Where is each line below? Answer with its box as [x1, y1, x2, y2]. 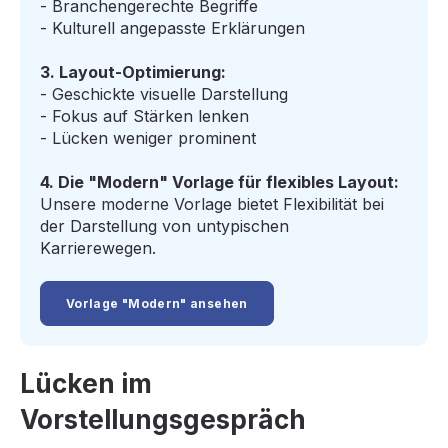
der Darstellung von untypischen [40, 215, 289, 236]
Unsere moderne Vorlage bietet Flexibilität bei [40, 193, 384, 214]
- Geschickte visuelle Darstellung [40, 83, 288, 104]
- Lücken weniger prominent [40, 127, 256, 148]
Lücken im [20, 368, 152, 400]
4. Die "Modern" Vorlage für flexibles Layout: [40, 171, 399, 192]
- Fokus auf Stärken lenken [40, 105, 249, 126]
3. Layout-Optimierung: [40, 61, 226, 82]
